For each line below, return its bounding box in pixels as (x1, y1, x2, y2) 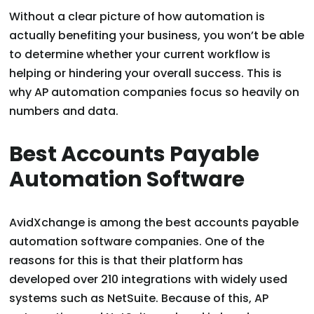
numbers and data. (9, 103, 119, 120)
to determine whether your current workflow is (9, 46, 271, 63)
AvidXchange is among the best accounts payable (9, 214, 299, 231)
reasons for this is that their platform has (9, 252, 244, 269)
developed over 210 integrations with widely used (9, 271, 288, 288)
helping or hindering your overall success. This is (9, 65, 282, 82)
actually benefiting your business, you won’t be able (9, 27, 305, 44)
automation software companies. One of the (9, 233, 265, 250)
